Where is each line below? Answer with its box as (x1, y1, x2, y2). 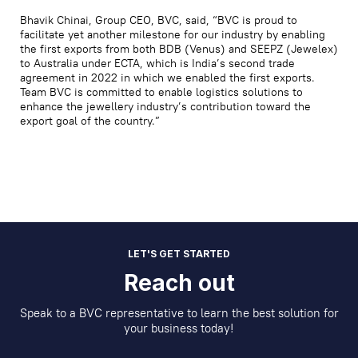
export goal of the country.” (20, 113, 160, 128)
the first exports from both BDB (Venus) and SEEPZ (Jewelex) (20, 41, 338, 56)
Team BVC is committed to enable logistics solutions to (20, 84, 303, 99)
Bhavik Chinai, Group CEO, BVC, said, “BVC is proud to (20, 12, 297, 27)
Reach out (123, 268, 235, 296)
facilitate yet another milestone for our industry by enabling (20, 26, 325, 42)
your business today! (124, 320, 234, 336)
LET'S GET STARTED (128, 247, 230, 260)
